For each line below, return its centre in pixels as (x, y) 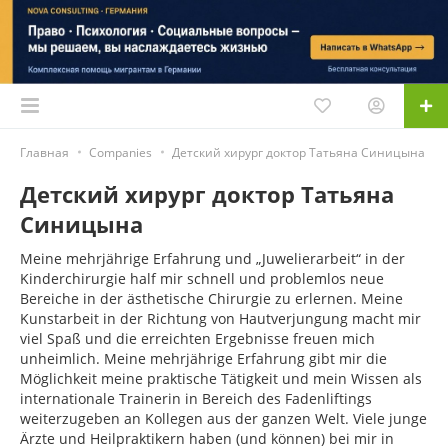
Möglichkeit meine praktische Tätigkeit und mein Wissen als (221, 378)
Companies (120, 152)
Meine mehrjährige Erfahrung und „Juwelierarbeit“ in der (212, 258)
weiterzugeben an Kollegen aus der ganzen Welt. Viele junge (223, 418)
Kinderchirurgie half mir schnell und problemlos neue (202, 278)
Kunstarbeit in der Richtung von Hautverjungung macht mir (220, 318)
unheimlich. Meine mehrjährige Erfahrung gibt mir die (203, 358)
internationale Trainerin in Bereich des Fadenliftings (196, 398)
